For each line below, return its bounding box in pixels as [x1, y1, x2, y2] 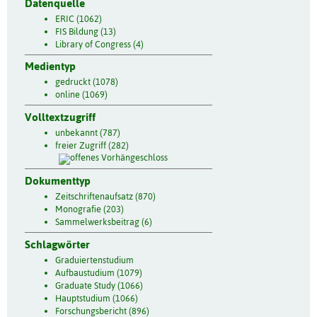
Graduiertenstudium [54, 254, 134, 265]
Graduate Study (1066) [54, 279, 143, 291]
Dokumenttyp [25, 174, 91, 187]
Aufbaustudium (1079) [54, 267, 142, 278]
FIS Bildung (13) [54, 25, 116, 37]
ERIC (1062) [54, 13, 102, 24]
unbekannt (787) [54, 127, 120, 139]
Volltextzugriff [25, 111, 96, 124]
